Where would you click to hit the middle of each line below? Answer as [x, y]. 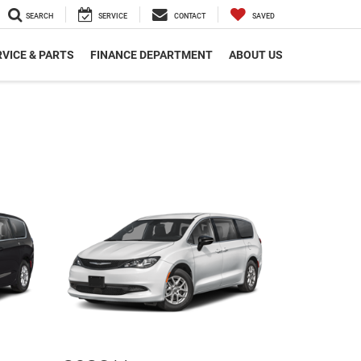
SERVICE [113, 17]
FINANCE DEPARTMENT [151, 55]
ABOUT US [256, 55]
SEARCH [39, 17]
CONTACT [190, 17]
